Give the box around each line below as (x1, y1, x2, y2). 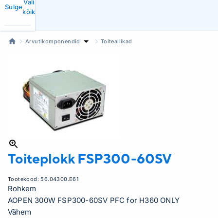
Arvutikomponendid (25, 38, 80, 45)
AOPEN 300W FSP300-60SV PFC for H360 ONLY (8, 196, 180, 205)
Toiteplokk (8, 150, 77, 166)
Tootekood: (8, 176, 41, 182)
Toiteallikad (100, 38, 132, 45)
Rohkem (8, 184, 36, 193)
